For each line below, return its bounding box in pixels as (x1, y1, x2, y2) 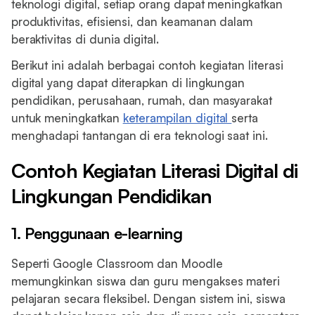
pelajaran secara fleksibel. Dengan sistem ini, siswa (11, 291, 285, 307)
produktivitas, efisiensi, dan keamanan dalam (11, 13, 253, 29)
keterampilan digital (122, 110, 232, 126)
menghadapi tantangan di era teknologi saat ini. (11, 128, 268, 143)
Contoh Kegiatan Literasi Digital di (11, 158, 298, 183)
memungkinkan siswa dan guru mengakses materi (11, 274, 281, 289)
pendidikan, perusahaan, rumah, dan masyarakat (11, 93, 273, 108)
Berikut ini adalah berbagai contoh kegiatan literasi (11, 58, 283, 73)
